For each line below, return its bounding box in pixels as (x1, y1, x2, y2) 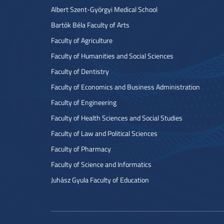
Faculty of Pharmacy (51, 144, 111, 153)
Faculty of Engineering (51, 97, 116, 107)
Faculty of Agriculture (51, 35, 112, 45)
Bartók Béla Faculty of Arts (51, 20, 129, 29)
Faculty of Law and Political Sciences (51, 128, 157, 138)
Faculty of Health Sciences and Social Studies (51, 113, 182, 122)
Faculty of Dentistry (51, 66, 109, 76)
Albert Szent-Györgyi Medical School (51, 4, 157, 14)
